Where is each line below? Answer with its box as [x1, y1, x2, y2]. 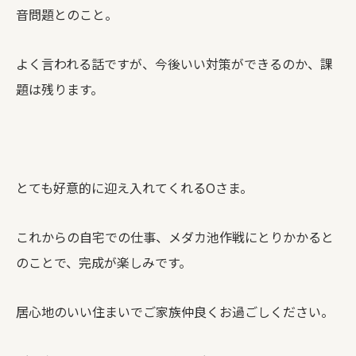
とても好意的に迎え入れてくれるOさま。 [16, 178, 253, 197]
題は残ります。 [16, 79, 103, 99]
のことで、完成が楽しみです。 [16, 253, 192, 272]
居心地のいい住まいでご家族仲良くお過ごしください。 [16, 302, 334, 321]
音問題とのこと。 [16, 5, 118, 24]
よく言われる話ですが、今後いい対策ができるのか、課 [16, 54, 333, 73]
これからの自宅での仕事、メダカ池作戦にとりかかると [16, 227, 334, 246]
